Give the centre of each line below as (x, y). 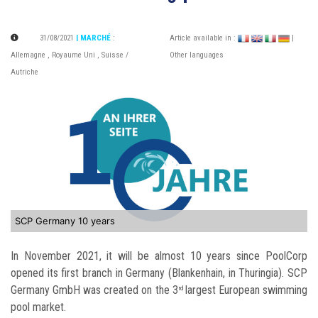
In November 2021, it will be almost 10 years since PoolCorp (159, 256)
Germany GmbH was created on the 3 (94, 290)
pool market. (38, 307)
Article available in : (204, 38)
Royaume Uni (73, 55)
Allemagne (28, 55)
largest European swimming (246, 290)
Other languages (197, 55)
